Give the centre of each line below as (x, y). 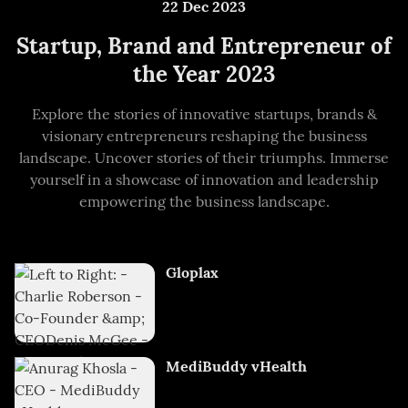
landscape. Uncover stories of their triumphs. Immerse (204, 158)
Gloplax (193, 273)
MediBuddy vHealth (237, 366)
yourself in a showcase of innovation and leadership (204, 180)
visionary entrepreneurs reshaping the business (204, 136)
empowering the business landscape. (204, 202)
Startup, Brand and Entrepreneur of (204, 46)
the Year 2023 (204, 75)
